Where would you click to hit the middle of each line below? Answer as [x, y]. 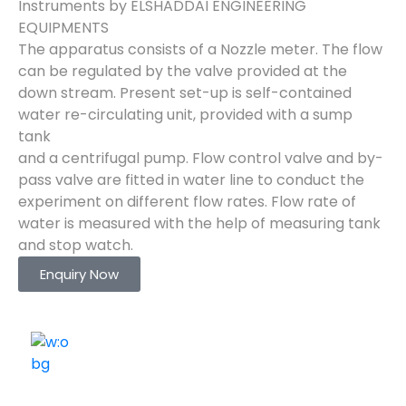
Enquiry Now [79, 274]
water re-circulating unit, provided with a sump [185, 115]
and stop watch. [76, 245]
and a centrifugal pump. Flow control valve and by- [201, 158]
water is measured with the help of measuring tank [199, 223]
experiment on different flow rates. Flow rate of [187, 202]
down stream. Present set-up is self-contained [185, 93]
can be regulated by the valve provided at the [183, 71]
